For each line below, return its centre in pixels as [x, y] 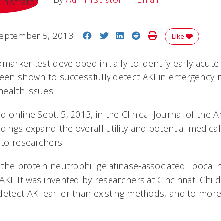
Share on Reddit [174, 35]
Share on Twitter [142, 35]
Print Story [179, 35]
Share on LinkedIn [161, 35]
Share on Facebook [132, 35]
